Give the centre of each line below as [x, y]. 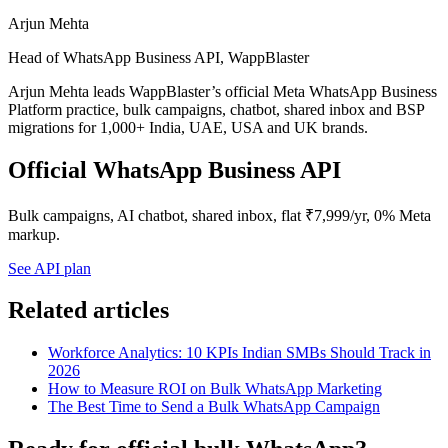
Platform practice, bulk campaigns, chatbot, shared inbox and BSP [216, 109]
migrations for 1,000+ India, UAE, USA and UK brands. [188, 127]
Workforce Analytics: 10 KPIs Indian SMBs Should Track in [239, 353]
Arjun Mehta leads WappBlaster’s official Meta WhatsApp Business [222, 91]
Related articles [88, 310]
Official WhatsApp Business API [174, 169]
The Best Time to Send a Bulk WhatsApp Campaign [214, 407]
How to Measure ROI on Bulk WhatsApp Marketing [215, 389]
